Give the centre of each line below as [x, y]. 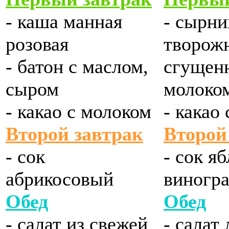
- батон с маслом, [77, 67]
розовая [37, 44]
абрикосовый [60, 179]
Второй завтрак [74, 134]
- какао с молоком [78, 112]
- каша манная [64, 22]
